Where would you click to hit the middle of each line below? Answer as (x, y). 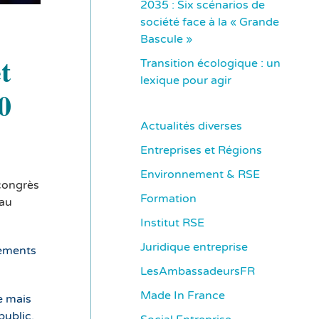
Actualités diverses (191, 126)
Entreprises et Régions (201, 151)
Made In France (183, 296)
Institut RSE (172, 223)
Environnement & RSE (200, 175)
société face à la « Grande (210, 22)
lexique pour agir (186, 81)
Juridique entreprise (194, 247)
